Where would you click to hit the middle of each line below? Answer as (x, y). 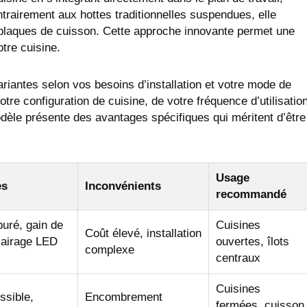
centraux (238, 258)
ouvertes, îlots (253, 242)
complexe (110, 250)
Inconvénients (123, 186)
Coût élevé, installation (143, 234)
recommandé (251, 195)
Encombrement (124, 297)
